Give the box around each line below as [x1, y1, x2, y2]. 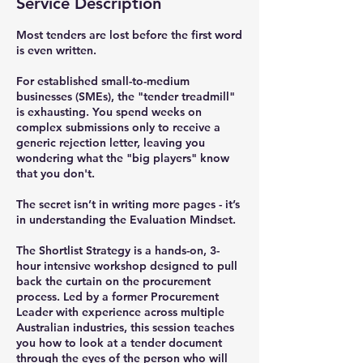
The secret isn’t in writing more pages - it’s [16, 197, 240, 211]
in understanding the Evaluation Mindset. [16, 212, 236, 227]
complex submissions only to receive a [16, 120, 220, 135]
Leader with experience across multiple [16, 305, 224, 319]
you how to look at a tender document [16, 335, 222, 350]
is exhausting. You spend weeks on [16, 105, 202, 119]
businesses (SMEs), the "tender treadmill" [16, 89, 235, 104]
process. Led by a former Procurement [16, 289, 219, 304]
